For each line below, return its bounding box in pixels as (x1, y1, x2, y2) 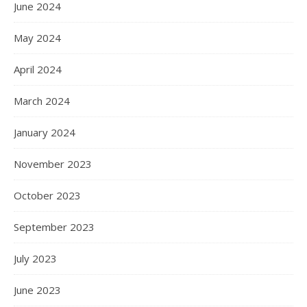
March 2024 (14, 94, 70, 108)
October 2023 (14, 188, 81, 202)
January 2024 (14, 125, 75, 139)
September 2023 (14, 220, 95, 234)
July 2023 (14, 251, 57, 265)
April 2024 (14, 62, 62, 76)
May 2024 (14, 31, 61, 45)
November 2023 (14, 157, 92, 171)
